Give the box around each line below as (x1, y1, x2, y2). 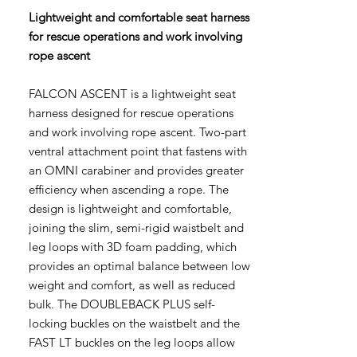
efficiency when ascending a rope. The (29, 182, 229, 197)
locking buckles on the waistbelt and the (29, 316, 240, 331)
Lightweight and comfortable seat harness (29, 10, 249, 25)
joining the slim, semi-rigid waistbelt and (29, 220, 244, 235)
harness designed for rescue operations (29, 105, 233, 120)
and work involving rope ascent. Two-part (29, 124, 246, 139)
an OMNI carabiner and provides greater (29, 163, 244, 178)
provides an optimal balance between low (29, 258, 250, 273)
